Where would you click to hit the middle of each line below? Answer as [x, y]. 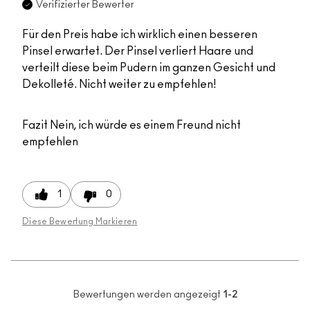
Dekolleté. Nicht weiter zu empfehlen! [119, 84]
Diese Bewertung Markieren [80, 221]
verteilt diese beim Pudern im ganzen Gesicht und [149, 67]
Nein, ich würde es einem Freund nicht [144, 125]
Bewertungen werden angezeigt [148, 294]
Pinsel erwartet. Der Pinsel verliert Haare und [138, 51]
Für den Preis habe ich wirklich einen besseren [140, 34]
